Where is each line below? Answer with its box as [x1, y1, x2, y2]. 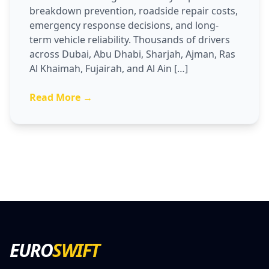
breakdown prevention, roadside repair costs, [29, 4, 238, 17]
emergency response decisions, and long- [29, 19, 219, 32]
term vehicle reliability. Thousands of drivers [29, 33, 230, 46]
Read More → [29, 91, 92, 104]
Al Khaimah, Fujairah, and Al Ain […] [29, 62, 188, 75]
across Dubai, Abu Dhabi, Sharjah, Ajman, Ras [29, 47, 235, 61]
